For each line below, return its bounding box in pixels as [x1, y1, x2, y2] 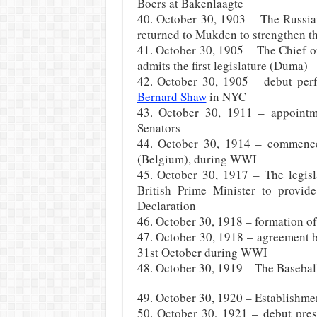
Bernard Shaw [137, 88, 207, 105]
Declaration [137, 197, 196, 214]
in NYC [206, 88, 246, 105]
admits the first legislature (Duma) [137, 57, 308, 74]
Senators [137, 120, 180, 136]
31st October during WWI [137, 244, 267, 260]
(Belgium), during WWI [137, 151, 257, 167]
